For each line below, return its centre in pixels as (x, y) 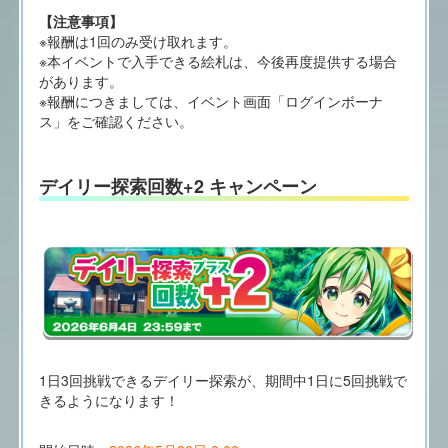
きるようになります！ (108, 400)
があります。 (80, 81)
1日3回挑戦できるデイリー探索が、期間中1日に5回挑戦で (222, 380)
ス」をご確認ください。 (115, 121)
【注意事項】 (80, 21)
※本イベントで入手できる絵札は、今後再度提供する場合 (217, 61)
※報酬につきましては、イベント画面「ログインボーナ (210, 101)
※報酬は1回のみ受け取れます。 (137, 41)
